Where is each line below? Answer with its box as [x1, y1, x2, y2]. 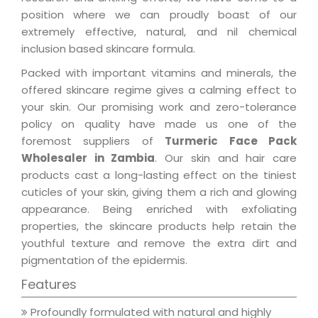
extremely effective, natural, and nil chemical [21, 24, 297, 40]
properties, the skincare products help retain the [21, 219, 297, 234]
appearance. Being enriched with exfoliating [21, 202, 297, 217]
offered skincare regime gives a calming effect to [21, 82, 297, 98]
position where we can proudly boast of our [21, 7, 297, 23]
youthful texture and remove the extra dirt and [21, 236, 297, 251]
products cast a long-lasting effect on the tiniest [21, 168, 297, 183]
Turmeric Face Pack [165, 133, 297, 149]
